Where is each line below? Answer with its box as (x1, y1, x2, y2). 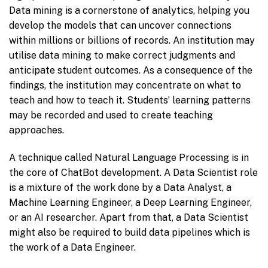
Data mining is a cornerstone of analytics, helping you (9, 5, 249, 17)
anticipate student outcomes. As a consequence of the (9, 65, 252, 77)
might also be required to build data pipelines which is (9, 226, 250, 238)
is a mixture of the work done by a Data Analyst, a (9, 181, 232, 193)
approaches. (9, 124, 64, 136)
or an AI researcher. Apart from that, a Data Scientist (9, 211, 248, 223)
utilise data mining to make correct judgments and (9, 50, 235, 62)
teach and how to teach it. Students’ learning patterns (9, 95, 251, 106)
